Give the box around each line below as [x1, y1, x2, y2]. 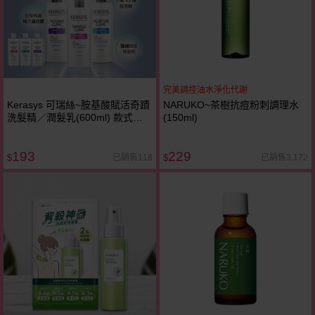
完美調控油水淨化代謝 [162, 85, 247, 96]
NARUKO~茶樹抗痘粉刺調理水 [162, 99, 299, 111]
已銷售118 [112, 152, 153, 162]
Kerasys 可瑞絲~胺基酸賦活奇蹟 [7, 99, 150, 111]
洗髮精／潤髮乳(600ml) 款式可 [7, 112, 143, 124]
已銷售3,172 [261, 152, 308, 162]
